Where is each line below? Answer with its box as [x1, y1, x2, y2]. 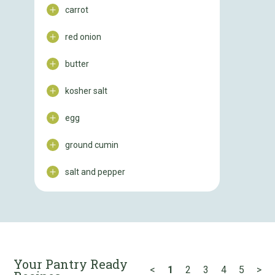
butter [65, 59, 89, 69]
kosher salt [65, 86, 107, 96]
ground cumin [65, 140, 118, 150]
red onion [65, 32, 101, 42]
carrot [65, 5, 88, 15]
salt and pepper [65, 167, 125, 177]
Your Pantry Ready [14, 256, 128, 272]
